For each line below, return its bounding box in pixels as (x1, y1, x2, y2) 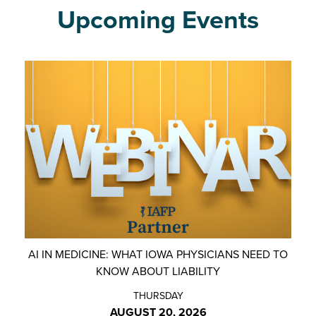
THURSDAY (133, 288, 183, 303)
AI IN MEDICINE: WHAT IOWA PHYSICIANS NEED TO (28, 245, 288, 262)
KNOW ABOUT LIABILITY (96, 262, 220, 279)
